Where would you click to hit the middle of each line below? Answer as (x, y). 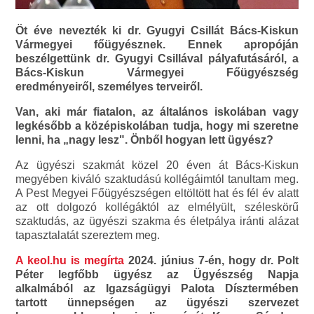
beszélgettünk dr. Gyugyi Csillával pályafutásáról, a (157, 59)
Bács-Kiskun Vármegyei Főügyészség (157, 73)
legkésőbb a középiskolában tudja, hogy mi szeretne (157, 126)
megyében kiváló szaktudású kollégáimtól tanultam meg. (157, 179)
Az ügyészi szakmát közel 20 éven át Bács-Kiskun (157, 165)
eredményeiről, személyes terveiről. (109, 87)
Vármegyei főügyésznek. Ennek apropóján (157, 45)
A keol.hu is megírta (70, 261)
